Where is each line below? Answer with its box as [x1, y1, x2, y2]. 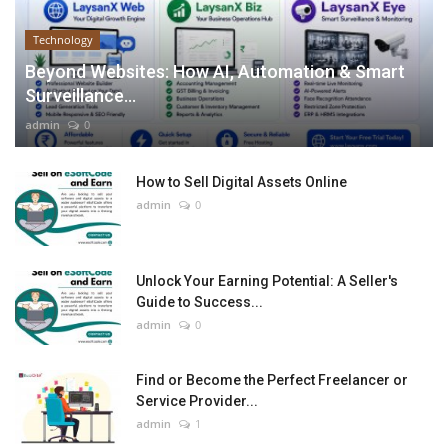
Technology [32, 31, 93, 47]
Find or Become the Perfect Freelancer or [136, 371, 408, 388]
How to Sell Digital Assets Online [136, 173, 347, 190]
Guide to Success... [136, 293, 263, 310]
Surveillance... [25, 84, 136, 106]
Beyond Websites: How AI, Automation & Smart [25, 60, 405, 82]
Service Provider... [136, 392, 258, 409]
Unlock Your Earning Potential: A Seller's [136, 272, 398, 289]
